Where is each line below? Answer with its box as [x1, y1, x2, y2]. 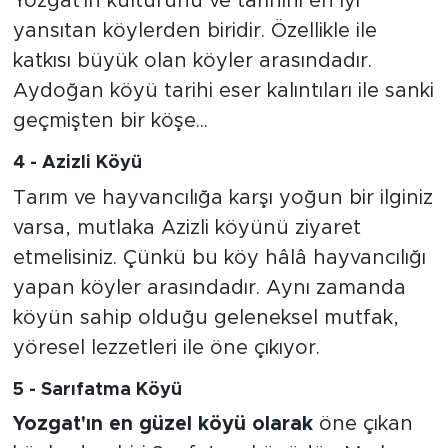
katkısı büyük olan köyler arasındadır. [12, 51, 372, 72]
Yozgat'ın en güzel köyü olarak [12, 414, 319, 435]
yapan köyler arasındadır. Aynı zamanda [12, 277, 406, 298]
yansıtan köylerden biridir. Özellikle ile [12, 21, 377, 42]
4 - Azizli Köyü [12, 154, 142, 173]
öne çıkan [318, 414, 413, 435]
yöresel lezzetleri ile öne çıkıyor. [12, 337, 320, 358]
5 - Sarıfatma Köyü [12, 380, 182, 399]
